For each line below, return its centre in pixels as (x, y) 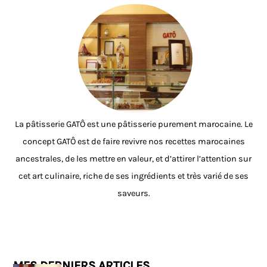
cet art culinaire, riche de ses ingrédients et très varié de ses (133, 176)
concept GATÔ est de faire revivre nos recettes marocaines (133, 142)
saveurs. (133, 194)
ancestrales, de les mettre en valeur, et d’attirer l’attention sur (133, 159)
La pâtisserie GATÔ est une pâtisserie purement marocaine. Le (133, 125)
